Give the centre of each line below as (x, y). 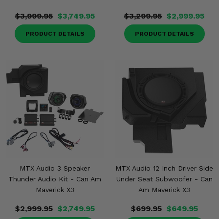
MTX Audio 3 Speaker (55, 168)
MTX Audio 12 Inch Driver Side (164, 168)
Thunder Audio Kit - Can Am (55, 179)
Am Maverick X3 (164, 190)
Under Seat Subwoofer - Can (164, 179)
